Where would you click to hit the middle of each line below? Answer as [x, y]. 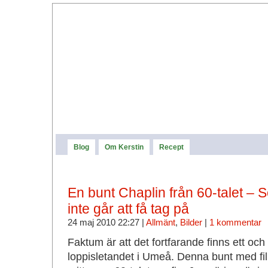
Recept [171, 147]
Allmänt [160, 222]
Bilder [191, 222]
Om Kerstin [124, 147]
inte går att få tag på [128, 209]
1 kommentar [235, 222]
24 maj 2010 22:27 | [106, 222]
